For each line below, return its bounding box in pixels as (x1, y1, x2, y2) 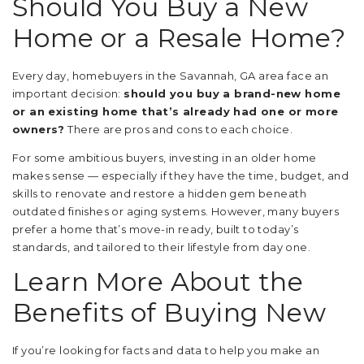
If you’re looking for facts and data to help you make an (12, 344, 319, 357)
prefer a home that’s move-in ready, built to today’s (12, 223, 299, 236)
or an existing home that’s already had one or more (12, 105, 339, 118)
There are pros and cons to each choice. (64, 123, 293, 136)
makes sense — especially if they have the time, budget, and (12, 169, 349, 182)
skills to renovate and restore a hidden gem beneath (12, 187, 306, 200)
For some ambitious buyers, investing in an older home (12, 151, 317, 164)
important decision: (12, 87, 124, 100)
